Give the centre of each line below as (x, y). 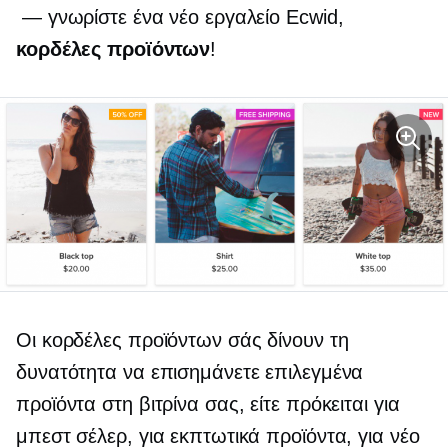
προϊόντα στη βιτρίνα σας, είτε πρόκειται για (208, 403)
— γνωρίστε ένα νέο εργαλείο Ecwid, (180, 17)
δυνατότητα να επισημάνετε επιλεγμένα (190, 371)
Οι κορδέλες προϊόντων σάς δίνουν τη (182, 339)
